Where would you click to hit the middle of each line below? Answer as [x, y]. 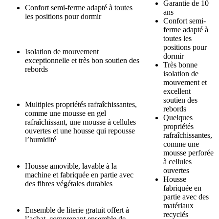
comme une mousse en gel [66, 113]
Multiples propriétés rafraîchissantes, [81, 105]
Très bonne [180, 65]
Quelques [178, 118]
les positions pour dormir [63, 17]
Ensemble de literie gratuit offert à [77, 210]
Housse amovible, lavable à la [71, 166]
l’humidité [41, 140]
